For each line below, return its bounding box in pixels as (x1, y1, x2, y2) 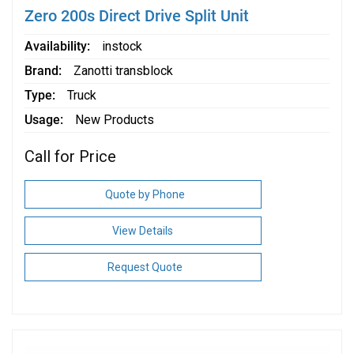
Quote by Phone (104, 187, 185, 201)
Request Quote (107, 260, 183, 273)
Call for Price (24, 146, 116, 166)
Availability (24, 38, 87, 54)
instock (101, 38, 142, 54)
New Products (74, 111, 154, 127)
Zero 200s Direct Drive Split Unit (24, 6, 249, 25)
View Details (112, 224, 174, 237)
